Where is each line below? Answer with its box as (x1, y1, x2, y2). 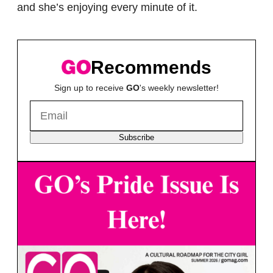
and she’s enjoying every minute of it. (17, 1, 197, 14)
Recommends (91, 57, 211, 77)
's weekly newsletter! (140, 83, 219, 93)
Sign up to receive (54, 83, 126, 93)
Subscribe (119, 133, 154, 143)
